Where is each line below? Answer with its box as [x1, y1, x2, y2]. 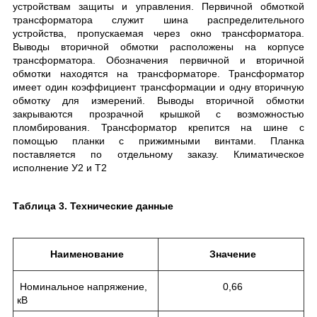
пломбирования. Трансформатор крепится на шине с [13, 121, 304, 133]
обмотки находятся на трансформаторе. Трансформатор [13, 67, 304, 79]
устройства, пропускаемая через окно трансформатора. [13, 27, 304, 39]
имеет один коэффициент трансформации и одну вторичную [13, 81, 304, 93]
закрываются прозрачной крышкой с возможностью [13, 108, 304, 120]
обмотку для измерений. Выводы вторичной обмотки [13, 94, 304, 106]
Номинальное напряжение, [17, 280, 147, 292]
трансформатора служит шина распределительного [13, 13, 304, 25]
